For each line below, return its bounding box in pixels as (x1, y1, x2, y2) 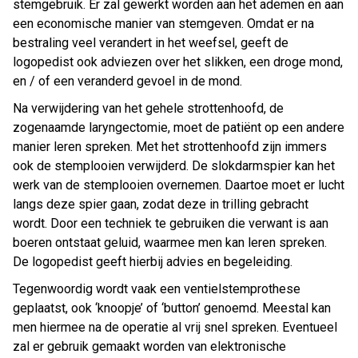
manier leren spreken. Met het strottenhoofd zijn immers (13, 139, 327, 155)
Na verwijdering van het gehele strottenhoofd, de (13, 101, 284, 117)
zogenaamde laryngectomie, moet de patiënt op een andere (13, 120, 344, 136)
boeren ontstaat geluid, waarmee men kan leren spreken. (13, 235, 327, 251)
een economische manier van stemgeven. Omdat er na (13, 16, 314, 32)
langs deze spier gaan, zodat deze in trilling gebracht (13, 197, 308, 213)
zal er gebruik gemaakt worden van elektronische (13, 339, 286, 355)
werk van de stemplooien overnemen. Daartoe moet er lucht (13, 177, 344, 193)
